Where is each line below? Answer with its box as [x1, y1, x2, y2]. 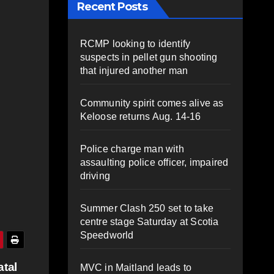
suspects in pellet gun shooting [80, 51, 218, 62]
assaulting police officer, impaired [80, 157, 229, 168]
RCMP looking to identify [80, 38, 191, 49]
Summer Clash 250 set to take [80, 202, 214, 213]
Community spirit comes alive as [80, 97, 224, 108]
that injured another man [80, 65, 188, 76]
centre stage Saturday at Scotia [80, 216, 219, 227]
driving [80, 170, 110, 181]
